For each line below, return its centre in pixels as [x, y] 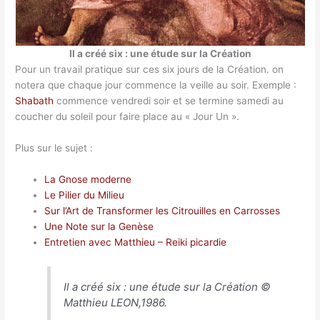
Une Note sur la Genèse [99, 227]
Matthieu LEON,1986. [116, 302]
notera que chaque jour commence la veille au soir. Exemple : [156, 85]
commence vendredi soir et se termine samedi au [169, 101]
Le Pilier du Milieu [85, 195]
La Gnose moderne [88, 180]
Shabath [35, 101]
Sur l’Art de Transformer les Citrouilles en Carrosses [162, 211]
